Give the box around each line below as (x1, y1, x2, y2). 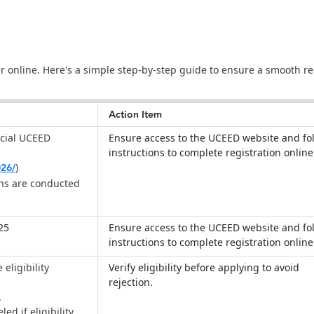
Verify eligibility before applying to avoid (109, 261, 299, 275)
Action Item (109, 107, 165, 123)
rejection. (109, 275, 156, 289)
